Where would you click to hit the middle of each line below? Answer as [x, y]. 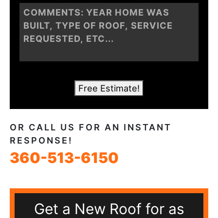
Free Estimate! [109, 88]
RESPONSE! [41, 140]
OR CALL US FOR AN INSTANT [91, 127]
